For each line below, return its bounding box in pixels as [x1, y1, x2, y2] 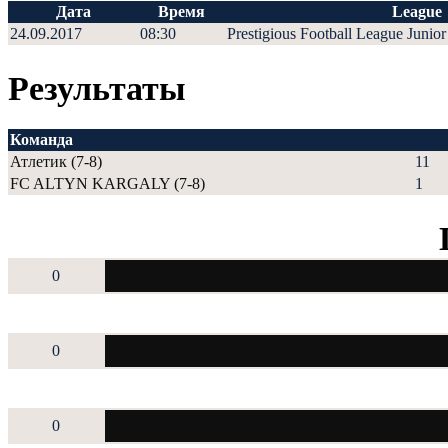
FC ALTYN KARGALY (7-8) [10, 174, 205, 192]
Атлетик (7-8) [10, 152, 102, 170]
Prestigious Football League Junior [227, 24, 446, 42]
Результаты [8, 68, 186, 107]
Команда [10, 130, 73, 148]
